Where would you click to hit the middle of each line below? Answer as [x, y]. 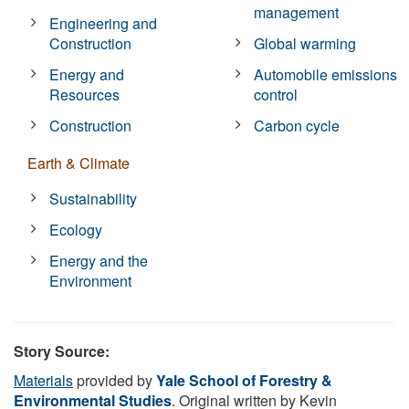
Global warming [305, 43]
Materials [43, 380]
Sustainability [94, 198]
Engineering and [104, 23]
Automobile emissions [326, 74]
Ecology [76, 229]
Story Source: [62, 351]
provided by [115, 380]
